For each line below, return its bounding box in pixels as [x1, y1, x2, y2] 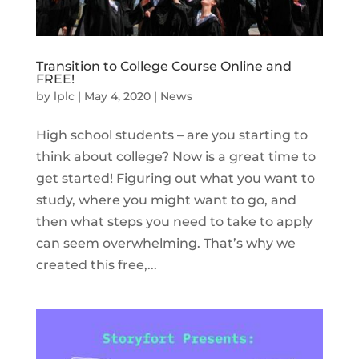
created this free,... [35, 257, 157, 273]
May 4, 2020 [83, 89, 151, 104]
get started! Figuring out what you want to [35, 171, 315, 187]
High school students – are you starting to [35, 127, 308, 143]
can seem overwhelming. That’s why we [35, 236, 296, 252]
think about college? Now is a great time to [35, 149, 316, 165]
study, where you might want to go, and [35, 192, 296, 208]
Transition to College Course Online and [35, 58, 292, 75]
